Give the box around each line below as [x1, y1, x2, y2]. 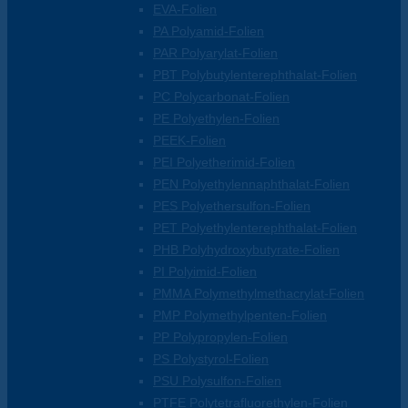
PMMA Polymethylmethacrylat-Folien [153, 286, 364, 301]
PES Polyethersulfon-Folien [153, 199, 311, 214]
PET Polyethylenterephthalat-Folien [153, 220, 357, 236]
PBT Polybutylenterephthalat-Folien [153, 67, 357, 83]
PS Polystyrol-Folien [153, 352, 269, 367]
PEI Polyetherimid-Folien [153, 155, 295, 170]
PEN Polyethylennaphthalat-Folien [153, 177, 350, 192]
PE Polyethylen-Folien [153, 111, 280, 127]
